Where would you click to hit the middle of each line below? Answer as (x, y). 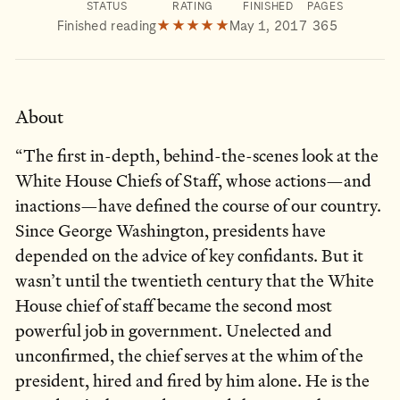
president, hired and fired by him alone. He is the (192, 381)
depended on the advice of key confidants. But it (189, 256)
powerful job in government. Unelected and (174, 331)
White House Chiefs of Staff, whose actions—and (193, 181)
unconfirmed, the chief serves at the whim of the (189, 356)
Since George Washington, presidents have (171, 231)
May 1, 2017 (268, 25)
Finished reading (107, 25)
